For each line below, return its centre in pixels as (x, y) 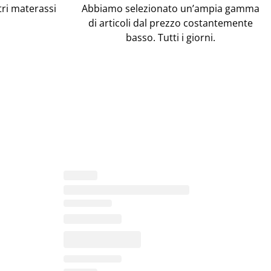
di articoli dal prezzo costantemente (170, 23)
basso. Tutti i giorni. (170, 37)
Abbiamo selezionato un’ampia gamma (170, 8)
